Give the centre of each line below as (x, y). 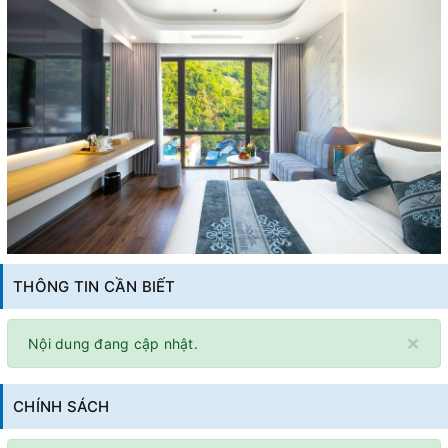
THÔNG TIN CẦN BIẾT (94, 287)
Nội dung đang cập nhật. (113, 344)
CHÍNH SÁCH (61, 407)
